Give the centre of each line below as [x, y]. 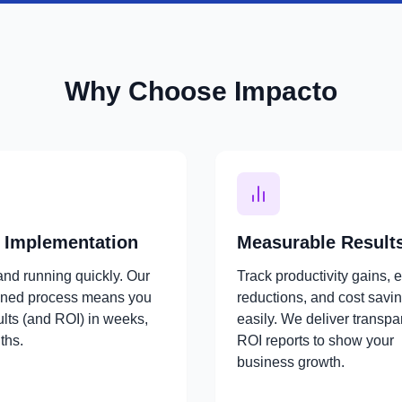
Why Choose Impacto [201, 91]
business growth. [291, 362]
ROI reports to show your [315, 341]
